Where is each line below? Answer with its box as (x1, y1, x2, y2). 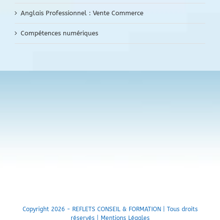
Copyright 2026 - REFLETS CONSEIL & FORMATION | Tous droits (22, 206, 198, 213)
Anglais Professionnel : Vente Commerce (21, 9, 143, 17)
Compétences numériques (21, 29, 98, 37)
